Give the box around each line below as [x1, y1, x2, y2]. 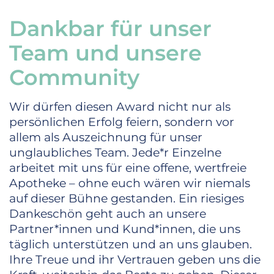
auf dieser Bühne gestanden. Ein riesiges [9, 191, 244, 206]
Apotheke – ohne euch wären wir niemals [9, 176, 250, 191]
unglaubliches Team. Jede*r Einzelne [9, 146, 221, 160]
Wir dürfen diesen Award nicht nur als [9, 100, 231, 114]
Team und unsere [9, 40, 202, 67]
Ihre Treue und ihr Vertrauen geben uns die [9, 253, 261, 267]
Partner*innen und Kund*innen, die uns [9, 222, 240, 237]
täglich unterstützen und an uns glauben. [9, 237, 252, 252]
